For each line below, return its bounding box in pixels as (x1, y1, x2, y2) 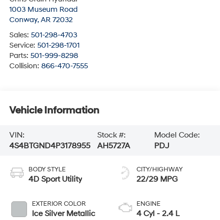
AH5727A (97, 141, 131, 151)
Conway (9, 15, 37, 25)
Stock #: (97, 130, 126, 140)
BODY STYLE (28, 165, 66, 173)
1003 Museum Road (9, 4, 78, 14)
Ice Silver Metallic (31, 208, 95, 219)
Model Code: (154, 130, 200, 140)
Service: (9, 40, 37, 50)
